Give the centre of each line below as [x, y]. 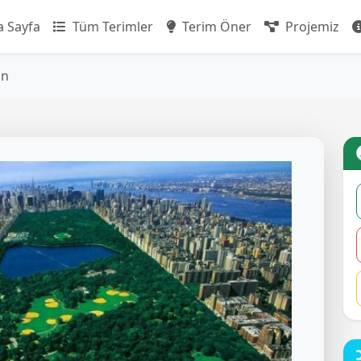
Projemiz [311, 27]
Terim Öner [215, 27]
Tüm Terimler [111, 27]
